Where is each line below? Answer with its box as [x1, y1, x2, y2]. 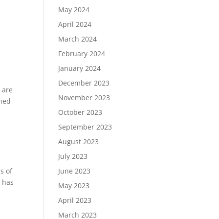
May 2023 [58, 181, 90, 190]
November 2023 [58, 93, 110, 102]
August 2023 [58, 137, 99, 146]
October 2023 [58, 108, 103, 117]
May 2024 [58, 5, 90, 14]
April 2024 [58, 20, 92, 29]
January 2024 [58, 64, 101, 73]
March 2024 [58, 34, 97, 44]
